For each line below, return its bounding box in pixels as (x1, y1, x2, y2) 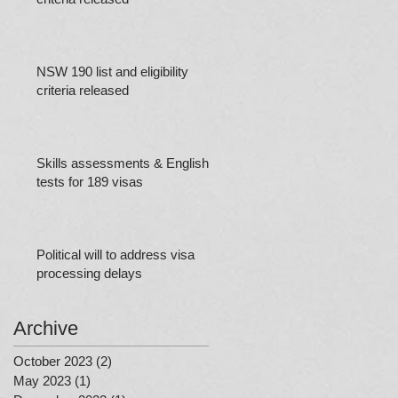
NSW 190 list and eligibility (36, 64, 188, 79)
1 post (91, 373, 126, 388)
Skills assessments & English (36, 155, 209, 171)
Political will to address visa (36, 247, 195, 262)
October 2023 (13, 354, 92, 369)
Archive (13, 317, 78, 339)
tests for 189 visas (36, 174, 143, 189)
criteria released (36, 83, 129, 98)
